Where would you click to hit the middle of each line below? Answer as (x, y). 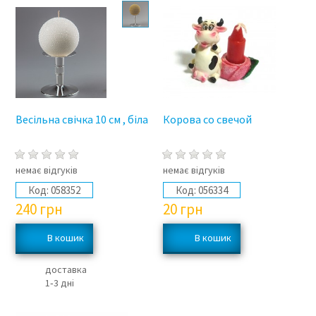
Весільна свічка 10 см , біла (81, 120)
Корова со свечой (208, 120)
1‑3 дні (59, 283)
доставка (66, 270)
